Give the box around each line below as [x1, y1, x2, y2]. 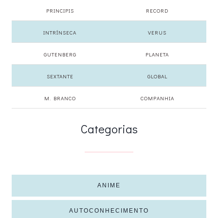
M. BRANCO [44, 94, 76, 102]
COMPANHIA [140, 94, 174, 102]
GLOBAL [147, 73, 167, 80]
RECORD [146, 7, 168, 14]
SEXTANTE [46, 73, 73, 80]
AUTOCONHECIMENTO [69, 207, 149, 214]
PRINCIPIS [46, 7, 74, 14]
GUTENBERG [43, 51, 76, 58]
